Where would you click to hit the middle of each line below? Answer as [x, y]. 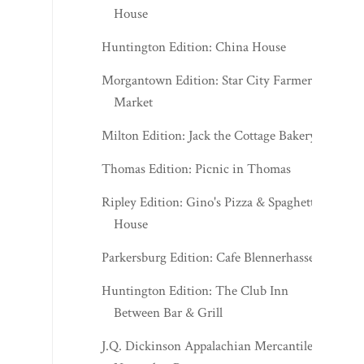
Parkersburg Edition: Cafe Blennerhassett [212, 258]
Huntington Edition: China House [194, 47]
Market [134, 102]
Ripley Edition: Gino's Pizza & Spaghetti [210, 202]
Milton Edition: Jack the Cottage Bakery [209, 136]
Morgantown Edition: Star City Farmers [210, 80]
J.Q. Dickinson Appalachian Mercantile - [212, 346]
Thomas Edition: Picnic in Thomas [197, 169]
